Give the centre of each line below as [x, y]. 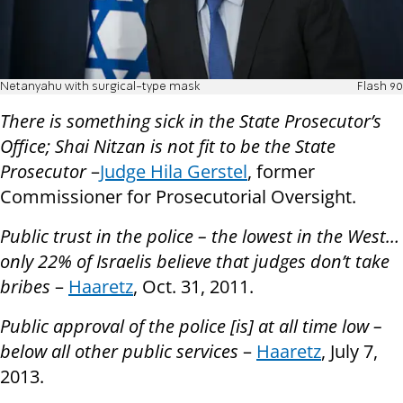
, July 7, [349, 352]
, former [281, 172]
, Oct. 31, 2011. [193, 287]
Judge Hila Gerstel [174, 172]
